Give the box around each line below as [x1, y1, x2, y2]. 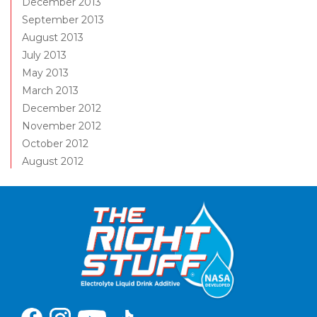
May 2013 [22, 67, 69, 80]
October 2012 [22, 137, 88, 151]
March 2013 [22, 84, 79, 98]
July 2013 [22, 49, 67, 62]
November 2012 [22, 120, 101, 133]
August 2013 [22, 31, 83, 45]
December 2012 [22, 102, 101, 115]
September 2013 [22, 13, 104, 27]
